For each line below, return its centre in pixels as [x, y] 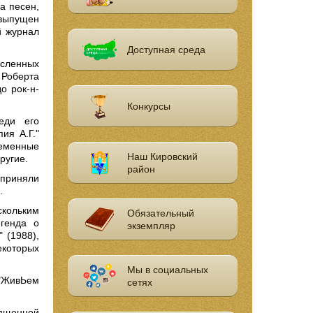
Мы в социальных [168, 269]
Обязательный [161, 213]
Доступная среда [167, 50]
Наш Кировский [163, 156]
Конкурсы [149, 106]
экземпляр [152, 225]
